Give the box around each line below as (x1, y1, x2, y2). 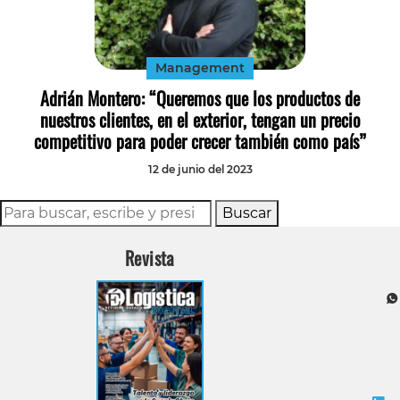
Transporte (334, 38, 383, 50)
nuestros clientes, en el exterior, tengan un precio (39, 106, 361, 134)
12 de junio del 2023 (147, 162, 253, 177)
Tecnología (334, 8, 383, 20)
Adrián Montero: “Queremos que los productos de (40, 85, 360, 112)
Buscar (222, 204, 271, 222)
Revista (125, 245, 175, 272)
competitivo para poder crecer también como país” (34, 128, 366, 155)
